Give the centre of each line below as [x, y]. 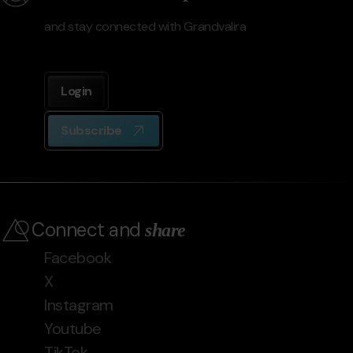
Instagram [79, 305]
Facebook [78, 257]
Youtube [73, 328]
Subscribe [91, 130]
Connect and [89, 229]
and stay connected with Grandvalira [145, 26]
